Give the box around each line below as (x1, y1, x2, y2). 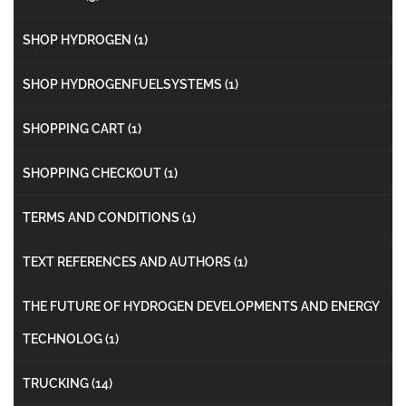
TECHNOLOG (23, 331, 105, 346)
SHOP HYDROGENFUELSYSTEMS (23, 76, 225, 92)
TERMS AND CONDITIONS (23, 209, 182, 225)
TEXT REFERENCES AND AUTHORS (23, 254, 234, 269)
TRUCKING (23, 375, 92, 391)
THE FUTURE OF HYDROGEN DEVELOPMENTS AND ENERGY (23, 298, 379, 314)
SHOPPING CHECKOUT (23, 165, 164, 180)
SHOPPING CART (23, 121, 128, 136)
